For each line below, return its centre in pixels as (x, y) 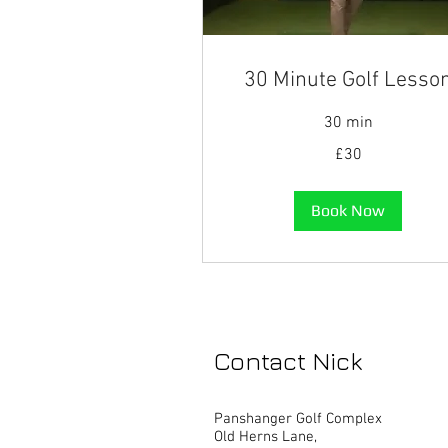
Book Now (348, 211)
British (248, 156)
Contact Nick (288, 361)
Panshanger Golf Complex (298, 419)
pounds (251, 167)
